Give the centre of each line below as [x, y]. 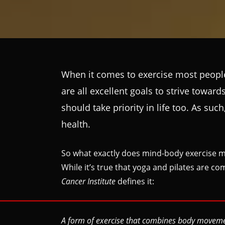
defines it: [135, 181]
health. [76, 124]
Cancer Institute [88, 181]
